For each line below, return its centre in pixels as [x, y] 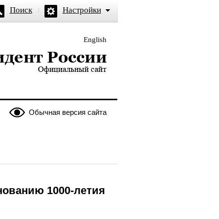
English [95, 40]
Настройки [82, 10]
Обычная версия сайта [67, 112]
